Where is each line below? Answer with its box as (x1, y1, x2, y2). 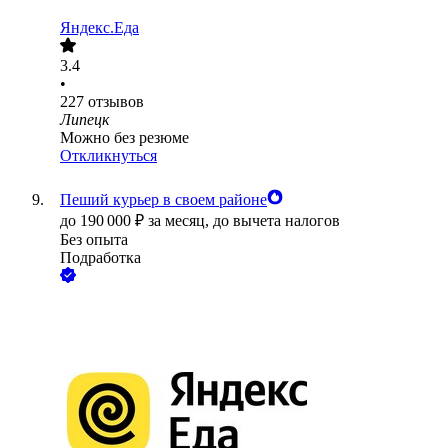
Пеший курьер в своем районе (60, 191, 267, 209)
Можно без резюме (60, 129, 189, 147)
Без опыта (60, 231, 128, 249)
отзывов (88, 93, 144, 111)
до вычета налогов (213, 212, 340, 230)
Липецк (60, 111, 109, 129)
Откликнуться (60, 147, 157, 165)
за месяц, (148, 212, 213, 230)
